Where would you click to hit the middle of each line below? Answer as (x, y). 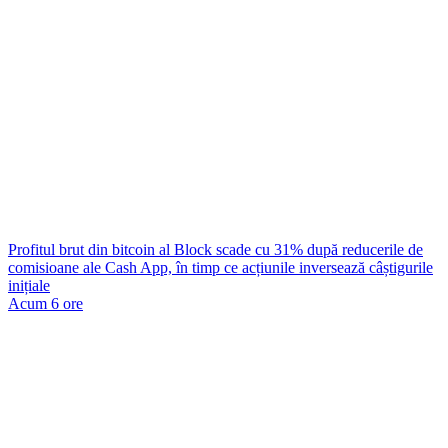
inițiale (29, 285)
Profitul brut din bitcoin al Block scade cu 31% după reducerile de (215, 249)
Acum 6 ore (45, 303)
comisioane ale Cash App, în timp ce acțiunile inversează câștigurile (220, 267)
